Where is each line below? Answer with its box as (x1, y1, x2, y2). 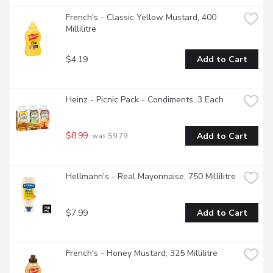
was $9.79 (90, 131, 127, 141)
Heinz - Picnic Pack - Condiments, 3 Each (66, 94, 224, 106)
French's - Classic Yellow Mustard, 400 (66, 12, 216, 24)
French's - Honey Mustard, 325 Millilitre (66, 247, 218, 260)
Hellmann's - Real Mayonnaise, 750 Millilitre (66, 171, 236, 183)
